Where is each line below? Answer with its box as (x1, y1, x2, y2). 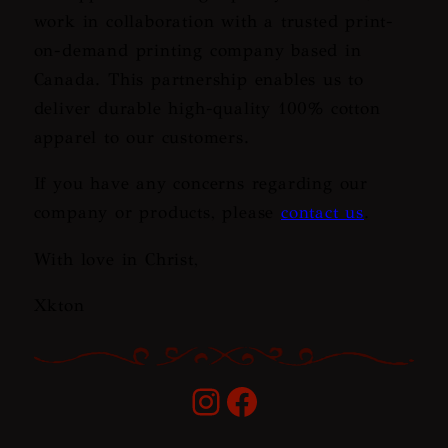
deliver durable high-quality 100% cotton (33, 96, 381, 119)
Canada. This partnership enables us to (33, 67, 364, 90)
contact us (281, 201, 365, 224)
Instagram (187, 378, 358, 423)
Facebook (223, 378, 383, 423)
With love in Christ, (33, 247, 199, 270)
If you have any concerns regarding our (33, 172, 368, 195)
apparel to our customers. (33, 125, 250, 148)
